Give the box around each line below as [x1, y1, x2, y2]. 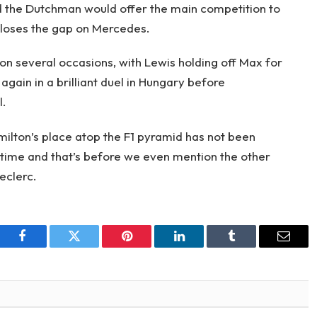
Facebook [21, 240, 71, 253]
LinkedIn [178, 240, 225, 253]
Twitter [73, 240, 110, 253]
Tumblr [230, 240, 268, 253]
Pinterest [125, 240, 171, 253]
